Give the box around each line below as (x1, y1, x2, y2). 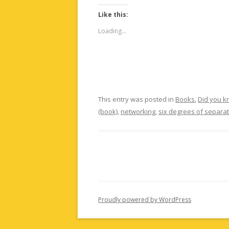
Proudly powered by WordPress (98, 195, 191, 204)
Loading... (98, 27, 126, 35)
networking (121, 107, 155, 116)
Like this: (98, 10, 128, 19)
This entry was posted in (98, 95, 175, 104)
